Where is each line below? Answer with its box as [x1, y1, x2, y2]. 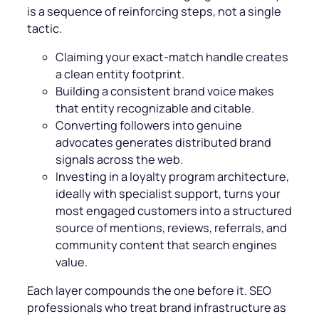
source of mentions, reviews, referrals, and [56, 220, 287, 236]
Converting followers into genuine [56, 117, 242, 134]
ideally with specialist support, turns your [56, 186, 281, 202]
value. [56, 254, 88, 271]
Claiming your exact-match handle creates [56, 49, 288, 66]
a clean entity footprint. [56, 66, 184, 83]
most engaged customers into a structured [56, 203, 292, 219]
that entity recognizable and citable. [56, 100, 254, 117]
